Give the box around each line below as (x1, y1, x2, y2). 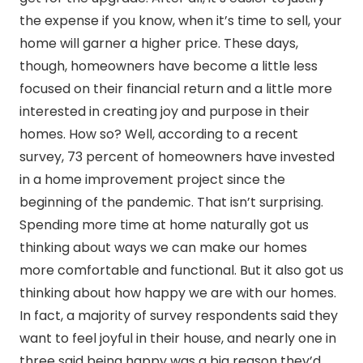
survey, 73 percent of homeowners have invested (19, 147, 335, 167)
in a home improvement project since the (19, 170, 285, 190)
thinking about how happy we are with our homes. (19, 284, 336, 303)
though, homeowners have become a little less (19, 57, 318, 76)
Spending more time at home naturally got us (19, 216, 309, 235)
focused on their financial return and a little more (19, 79, 332, 99)
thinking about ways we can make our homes (19, 238, 307, 258)
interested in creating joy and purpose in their (19, 102, 310, 122)
